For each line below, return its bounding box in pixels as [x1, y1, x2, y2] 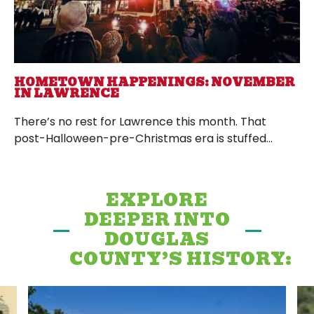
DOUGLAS [104, 225, 210, 253]
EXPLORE [106, 186, 208, 214]
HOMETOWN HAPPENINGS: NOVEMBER [14, 73, 295, 91]
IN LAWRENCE [14, 84, 119, 102]
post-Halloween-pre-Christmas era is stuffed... [14, 130, 273, 146]
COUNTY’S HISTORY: [69, 245, 292, 273]
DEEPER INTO [83, 205, 231, 233]
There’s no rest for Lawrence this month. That [14, 113, 266, 130]
